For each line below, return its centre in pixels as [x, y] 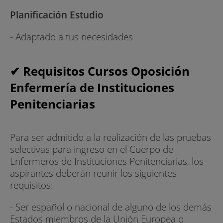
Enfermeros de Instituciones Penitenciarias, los [107, 161]
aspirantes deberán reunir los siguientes [93, 173]
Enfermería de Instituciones [92, 87]
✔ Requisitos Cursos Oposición [100, 71]
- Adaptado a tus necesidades [71, 36]
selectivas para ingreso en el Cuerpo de [92, 149]
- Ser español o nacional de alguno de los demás [111, 207]
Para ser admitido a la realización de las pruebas [111, 137]
